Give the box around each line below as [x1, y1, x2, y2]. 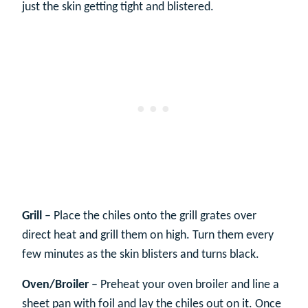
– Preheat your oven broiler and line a [89, 278, 279, 291]
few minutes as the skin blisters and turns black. [22, 247, 259, 261]
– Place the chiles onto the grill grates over [42, 209, 256, 223]
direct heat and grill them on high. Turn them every [22, 228, 274, 242]
